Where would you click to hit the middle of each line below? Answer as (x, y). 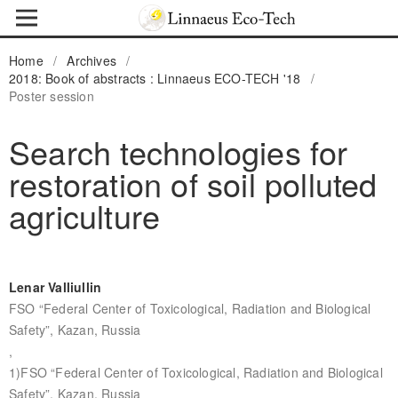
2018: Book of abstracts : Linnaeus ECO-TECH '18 (155, 78)
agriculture (84, 215)
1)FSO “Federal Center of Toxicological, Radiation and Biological (195, 372)
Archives (92, 60)
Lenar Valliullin (55, 287)
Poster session (51, 96)
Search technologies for (178, 151)
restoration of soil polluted (193, 183)
